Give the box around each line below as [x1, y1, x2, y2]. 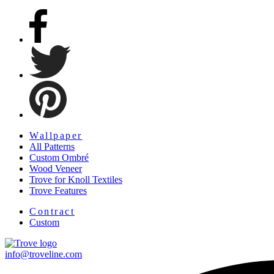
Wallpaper [29, 130, 83, 141]
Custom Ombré [29, 152, 89, 163]
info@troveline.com [5, 249, 82, 260]
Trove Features [29, 185, 87, 196]
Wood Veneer [29, 163, 82, 174]
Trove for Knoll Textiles [29, 174, 122, 185]
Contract [29, 206, 75, 217]
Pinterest [66, 80, 99, 91]
